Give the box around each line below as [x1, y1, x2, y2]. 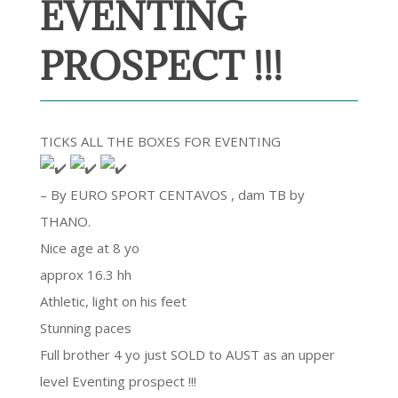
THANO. [39, 212, 91, 230]
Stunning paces [39, 319, 131, 337]
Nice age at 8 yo [39, 239, 139, 257]
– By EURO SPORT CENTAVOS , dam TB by [39, 186, 305, 203]
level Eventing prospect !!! [39, 372, 196, 390]
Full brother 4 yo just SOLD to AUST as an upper [39, 346, 335, 363]
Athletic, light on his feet [39, 292, 187, 310]
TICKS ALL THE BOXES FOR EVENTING [39, 132, 281, 150]
